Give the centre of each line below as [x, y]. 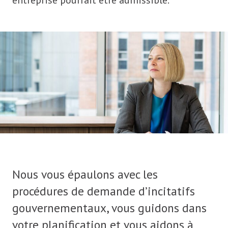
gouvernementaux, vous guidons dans [109, 207]
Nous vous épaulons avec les [85, 174]
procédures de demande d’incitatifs [104, 191]
